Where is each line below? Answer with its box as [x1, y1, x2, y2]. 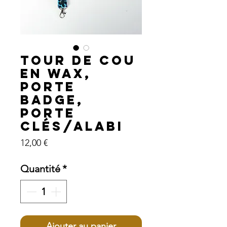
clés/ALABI [20, 118, 124, 134]
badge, [20, 91, 84, 108]
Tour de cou [20, 52, 136, 68]
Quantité [20, 162, 60, 175]
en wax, [20, 65, 91, 82]
